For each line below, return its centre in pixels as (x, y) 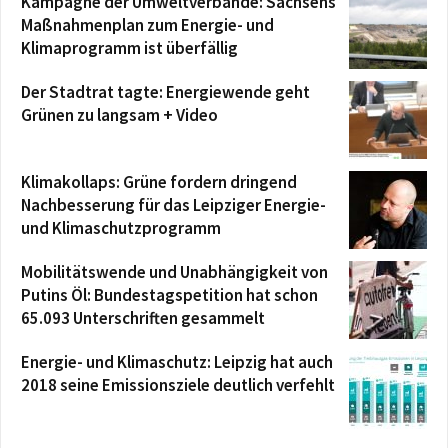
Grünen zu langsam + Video (119, 114)
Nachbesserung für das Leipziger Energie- (173, 204)
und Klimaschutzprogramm (121, 227)
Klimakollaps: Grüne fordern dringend (159, 181)
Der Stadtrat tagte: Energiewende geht (165, 91)
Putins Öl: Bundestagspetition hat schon (169, 294)
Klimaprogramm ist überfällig (131, 47)
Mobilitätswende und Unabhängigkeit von (174, 271)
